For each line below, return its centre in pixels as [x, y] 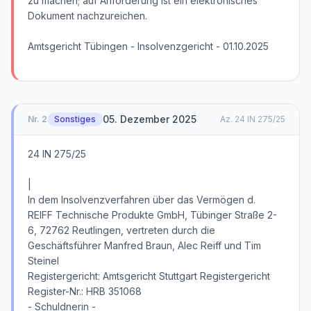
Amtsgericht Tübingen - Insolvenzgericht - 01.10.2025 [148, 46]
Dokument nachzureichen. [87, 16]
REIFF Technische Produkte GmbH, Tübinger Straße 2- [152, 215]
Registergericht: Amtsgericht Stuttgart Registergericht [149, 276]
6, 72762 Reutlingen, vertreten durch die [121, 230]
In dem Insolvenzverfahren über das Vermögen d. [142, 200]
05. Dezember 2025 [150, 119]
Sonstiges [75, 119]
